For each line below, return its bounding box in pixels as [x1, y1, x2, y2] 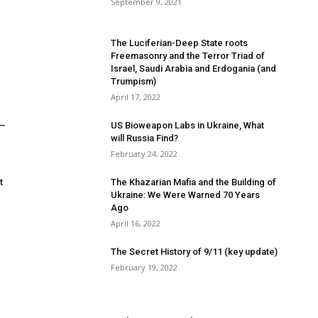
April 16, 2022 [111, 218, 160, 229]
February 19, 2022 [111, 262, 177, 273]
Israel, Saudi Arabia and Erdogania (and [111, 63, 276, 74]
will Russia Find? [111, 133, 178, 143]
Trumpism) [111, 76, 156, 87]
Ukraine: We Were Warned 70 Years [111, 190, 260, 200]
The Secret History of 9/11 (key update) [111, 246, 278, 257]
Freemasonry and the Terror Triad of [111, 50, 265, 61]
